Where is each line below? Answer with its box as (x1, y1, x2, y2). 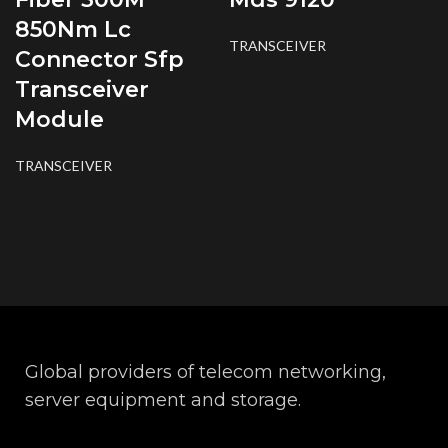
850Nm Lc (15, 15, 131, 43)
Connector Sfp (15, 45, 184, 73)
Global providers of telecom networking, (25, 361, 386, 383)
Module (15, 105, 104, 133)
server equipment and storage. (25, 389, 301, 411)
